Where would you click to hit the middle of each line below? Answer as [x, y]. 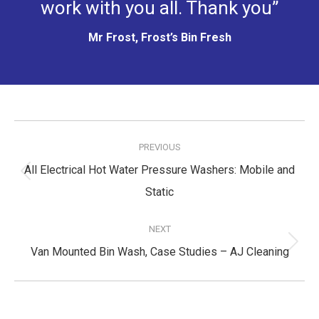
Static [159, 192]
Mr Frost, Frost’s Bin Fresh [159, 37]
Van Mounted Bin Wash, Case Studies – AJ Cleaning [159, 251]
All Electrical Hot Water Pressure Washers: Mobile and [159, 169]
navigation [57, 150]
